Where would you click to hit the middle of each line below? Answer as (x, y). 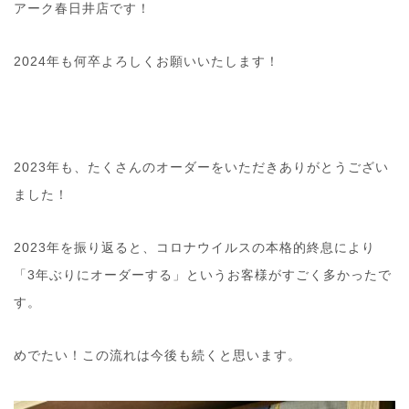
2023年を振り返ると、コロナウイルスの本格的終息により (194, 247)
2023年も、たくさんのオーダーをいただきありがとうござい (201, 167)
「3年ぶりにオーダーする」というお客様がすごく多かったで (203, 274)
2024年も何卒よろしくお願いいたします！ (147, 61)
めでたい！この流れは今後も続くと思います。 (157, 355)
